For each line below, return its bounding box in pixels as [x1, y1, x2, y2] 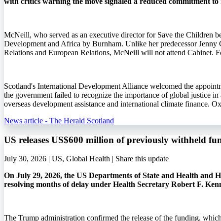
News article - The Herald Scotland [4, 116, 114, 125]
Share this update [115, 154, 169, 163]
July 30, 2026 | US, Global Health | [4, 154, 115, 163]
